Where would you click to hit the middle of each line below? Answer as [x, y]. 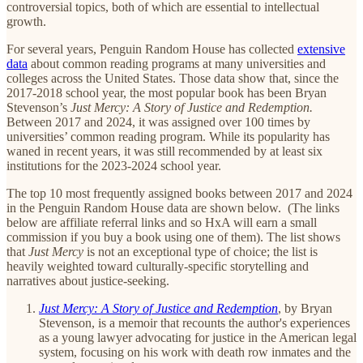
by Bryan [308, 308]
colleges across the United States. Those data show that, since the [173, 78]
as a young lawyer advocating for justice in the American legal [198, 337]
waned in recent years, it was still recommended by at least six [164, 151]
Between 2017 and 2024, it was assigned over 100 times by [158, 122]
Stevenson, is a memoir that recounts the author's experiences [194, 322]
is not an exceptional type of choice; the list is [201, 251]
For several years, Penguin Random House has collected [152, 49]
